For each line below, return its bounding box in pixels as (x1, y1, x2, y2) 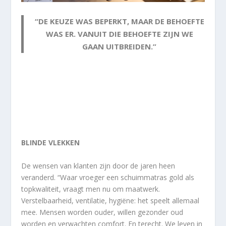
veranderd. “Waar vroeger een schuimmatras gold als (21, 172, 195, 182)
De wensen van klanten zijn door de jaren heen (21, 160, 176, 171)
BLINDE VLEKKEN (21, 138, 80, 148)
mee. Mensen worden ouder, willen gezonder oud (21, 207, 184, 217)
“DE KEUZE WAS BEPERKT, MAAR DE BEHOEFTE (34, 16, 204, 27)
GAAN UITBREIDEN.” (82, 41, 156, 52)
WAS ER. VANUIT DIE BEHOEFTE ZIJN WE (45, 29, 193, 39)
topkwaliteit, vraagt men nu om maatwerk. (21, 184, 160, 194)
